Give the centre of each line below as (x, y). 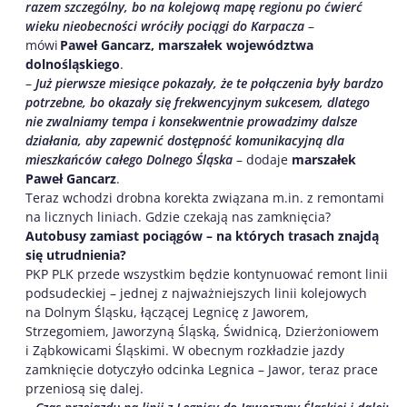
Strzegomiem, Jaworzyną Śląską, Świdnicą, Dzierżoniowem (202, 331)
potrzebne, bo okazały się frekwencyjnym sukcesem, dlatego (198, 102)
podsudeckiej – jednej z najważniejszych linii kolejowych (196, 293)
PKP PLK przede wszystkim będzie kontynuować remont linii (207, 273)
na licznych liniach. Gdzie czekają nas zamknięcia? (178, 216)
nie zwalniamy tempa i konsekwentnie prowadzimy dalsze (191, 121)
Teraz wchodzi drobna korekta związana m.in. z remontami (205, 197)
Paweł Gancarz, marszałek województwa (187, 45)
